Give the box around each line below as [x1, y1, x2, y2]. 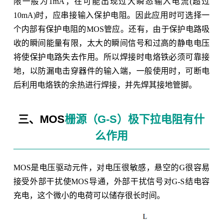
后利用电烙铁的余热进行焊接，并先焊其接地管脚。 [13, 80, 197, 89]
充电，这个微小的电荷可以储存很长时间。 [13, 191, 165, 200]
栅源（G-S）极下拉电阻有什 [65, 112, 205, 125]
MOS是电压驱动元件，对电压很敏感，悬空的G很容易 [13, 163, 210, 172]
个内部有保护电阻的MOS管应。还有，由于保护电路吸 [13, 24, 210, 33]
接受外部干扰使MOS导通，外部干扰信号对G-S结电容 [13, 177, 210, 186]
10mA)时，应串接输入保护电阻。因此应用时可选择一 [13, 10, 210, 19]
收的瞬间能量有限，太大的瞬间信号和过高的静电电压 [13, 38, 210, 47]
